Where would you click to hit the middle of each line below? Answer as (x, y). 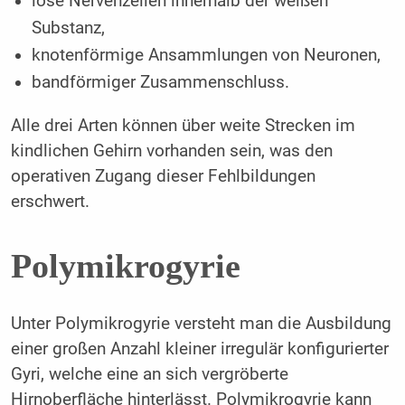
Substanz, (69, 28)
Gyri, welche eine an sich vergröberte (149, 374)
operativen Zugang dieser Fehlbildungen (163, 176)
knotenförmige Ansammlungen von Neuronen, (207, 56)
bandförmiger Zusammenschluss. (161, 83)
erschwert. (50, 201)
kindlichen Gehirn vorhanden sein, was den (171, 151)
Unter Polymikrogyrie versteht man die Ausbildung (201, 323)
